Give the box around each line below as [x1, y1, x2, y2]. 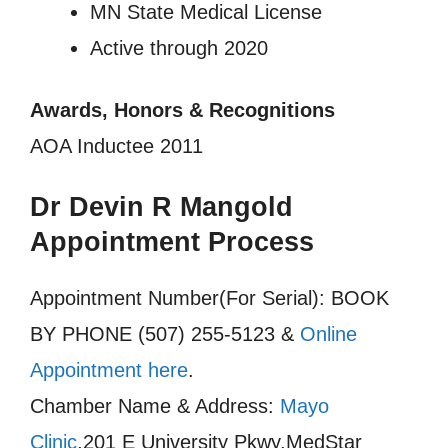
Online [300, 323, 357, 345]
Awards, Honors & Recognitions [30, 99, 335, 121]
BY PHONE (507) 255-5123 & [30, 323, 300, 345]
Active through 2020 [90, 37, 268, 59]
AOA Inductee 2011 [30, 135, 203, 157]
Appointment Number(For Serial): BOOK [30, 287, 389, 309]
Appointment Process [30, 227, 314, 257]
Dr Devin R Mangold [30, 192, 293, 222]
